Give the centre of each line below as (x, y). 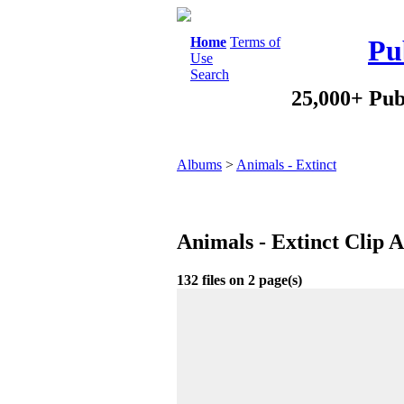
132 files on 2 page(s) (239, 280)
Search (210, 74)
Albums (199, 165)
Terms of (255, 42)
